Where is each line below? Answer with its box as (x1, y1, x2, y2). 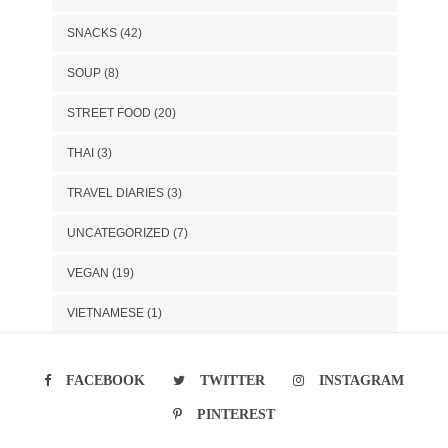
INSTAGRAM (319, 372, 404, 388)
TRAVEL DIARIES (66, 185, 164, 200)
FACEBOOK (66, 372, 145, 388)
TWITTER (200, 372, 265, 388)
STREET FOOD (66, 105, 151, 120)
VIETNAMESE (66, 305, 144, 320)
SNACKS (66, 25, 117, 40)
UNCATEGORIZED (66, 225, 170, 240)
